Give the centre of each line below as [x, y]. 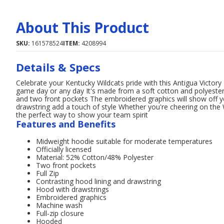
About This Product [82, 27]
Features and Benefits [66, 124]
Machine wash [59, 205]
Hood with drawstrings [72, 189]
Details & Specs [58, 67]
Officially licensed [64, 149]
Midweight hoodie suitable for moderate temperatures [124, 141]
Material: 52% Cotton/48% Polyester [95, 157]
